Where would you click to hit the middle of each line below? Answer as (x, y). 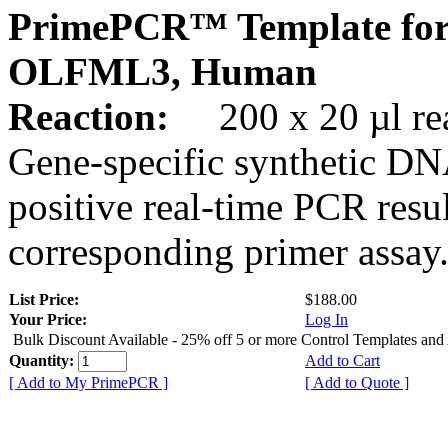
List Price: (46, 299)
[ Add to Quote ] (357, 382)
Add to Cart (342, 360)
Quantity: (43, 360)
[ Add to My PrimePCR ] (88, 382)
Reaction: (93, 116)
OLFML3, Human (162, 71)
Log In (326, 319)
